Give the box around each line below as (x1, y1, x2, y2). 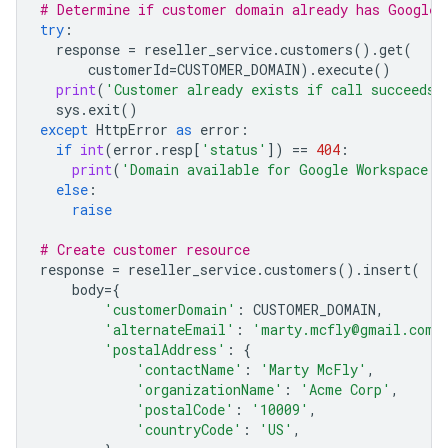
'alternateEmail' (104, 319, 235, 339)
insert (363, 259, 411, 279)
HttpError (96, 119, 168, 139)
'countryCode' (136, 419, 242, 439)
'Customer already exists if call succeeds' (105, 79, 444, 99)
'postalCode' (136, 399, 234, 419)
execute (317, 59, 373, 79)
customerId (88, 59, 169, 79)
